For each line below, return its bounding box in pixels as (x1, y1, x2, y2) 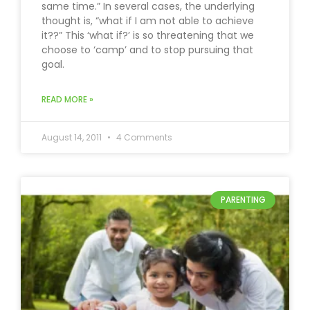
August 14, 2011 (42, 131, 104, 143)
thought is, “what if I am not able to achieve (42, 13, 254, 28)
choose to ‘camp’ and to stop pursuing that (42, 42, 253, 57)
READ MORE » (42, 93, 93, 105)
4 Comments (114, 131, 172, 143)
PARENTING (220, 193, 266, 206)
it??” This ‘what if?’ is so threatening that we (42, 28, 254, 42)
